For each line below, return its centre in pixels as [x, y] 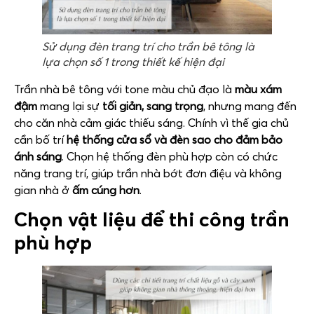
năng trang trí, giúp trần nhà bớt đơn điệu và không [148, 173]
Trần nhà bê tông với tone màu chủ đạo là [124, 89]
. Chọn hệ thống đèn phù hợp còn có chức [170, 156]
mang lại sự [68, 106]
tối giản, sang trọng [151, 106]
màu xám [258, 89]
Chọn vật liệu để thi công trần [152, 220]
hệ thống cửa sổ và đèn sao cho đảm [163, 139]
